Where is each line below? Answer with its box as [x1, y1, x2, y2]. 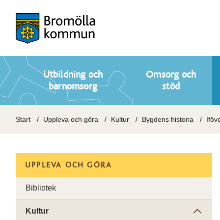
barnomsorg [49, 82, 97, 91]
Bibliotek [26, 184, 56, 192]
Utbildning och [43, 70, 103, 80]
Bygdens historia [142, 115, 193, 123]
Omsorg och [146, 70, 196, 80]
